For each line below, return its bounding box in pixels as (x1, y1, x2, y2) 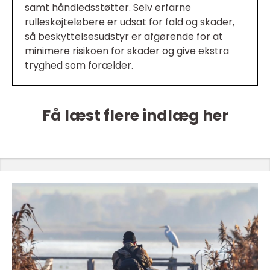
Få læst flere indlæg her (42, 105, 228, 127)
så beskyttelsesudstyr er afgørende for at (25, 30, 223, 44)
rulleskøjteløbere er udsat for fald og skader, (25, 15, 234, 30)
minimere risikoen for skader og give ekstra (25, 44, 229, 58)
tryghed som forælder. (25, 58, 133, 73)
